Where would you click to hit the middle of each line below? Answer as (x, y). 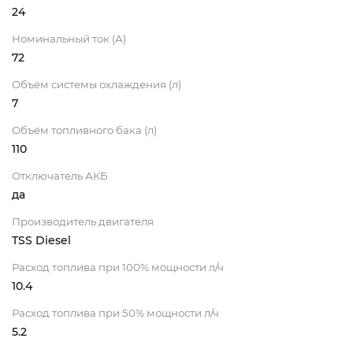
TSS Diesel (41, 241)
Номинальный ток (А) (69, 39)
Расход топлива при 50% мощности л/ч (115, 313)
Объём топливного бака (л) (84, 130)
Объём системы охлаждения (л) (97, 85)
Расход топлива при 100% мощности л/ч (118, 268)
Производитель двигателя (83, 222)
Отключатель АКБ (60, 176)
